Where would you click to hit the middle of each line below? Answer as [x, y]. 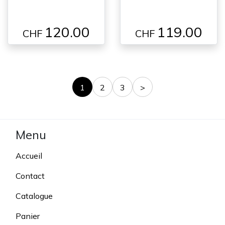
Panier [28, 216]
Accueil [29, 155]
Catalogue [34, 196]
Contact [30, 176]
